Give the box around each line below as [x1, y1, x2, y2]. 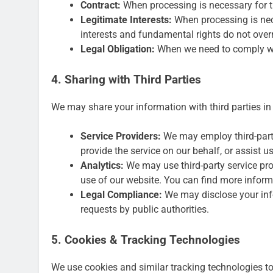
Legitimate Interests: [80, 14, 172, 26]
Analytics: [80, 159, 124, 171]
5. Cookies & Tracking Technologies [51, 233, 240, 247]
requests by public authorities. [80, 203, 209, 215]
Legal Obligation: [80, 43, 155, 55]
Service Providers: [80, 130, 161, 142]
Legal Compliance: [80, 188, 162, 200]
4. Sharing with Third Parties [51, 73, 201, 87]
